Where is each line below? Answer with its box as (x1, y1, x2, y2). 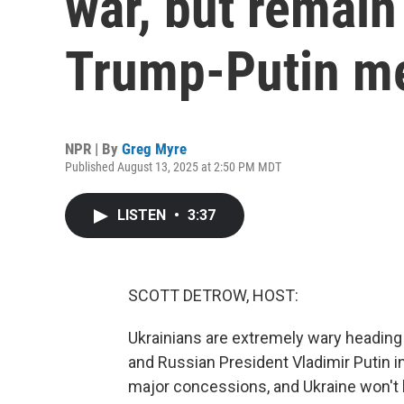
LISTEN (117, 207, 170, 224)
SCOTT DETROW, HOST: (128, 286, 298, 305)
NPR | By (65, 140, 122, 158)
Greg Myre (122, 140, 187, 158)
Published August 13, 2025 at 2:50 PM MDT (65, 160, 281, 174)
